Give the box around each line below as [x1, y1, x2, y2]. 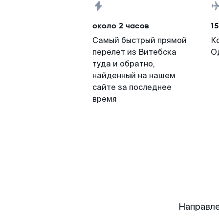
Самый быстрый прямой [92, 35, 187, 45]
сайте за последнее [92, 82, 172, 92]
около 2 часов [92, 20, 149, 31]
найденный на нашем [92, 70, 175, 81]
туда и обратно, [92, 59, 155, 69]
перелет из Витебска [92, 47, 176, 57]
